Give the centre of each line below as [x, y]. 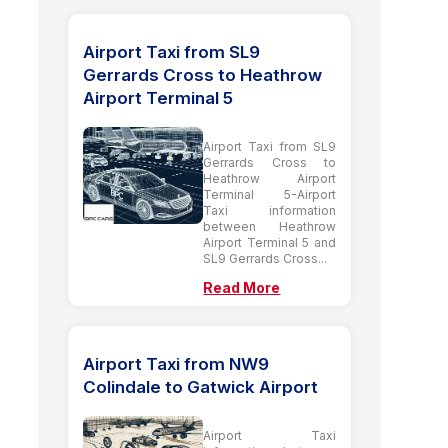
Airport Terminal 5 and [269, 242]
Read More [242, 287]
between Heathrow [269, 226]
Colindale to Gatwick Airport [201, 386]
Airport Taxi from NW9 [176, 363]
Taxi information [269, 210]
